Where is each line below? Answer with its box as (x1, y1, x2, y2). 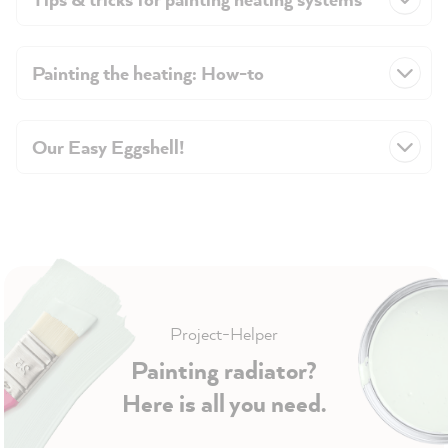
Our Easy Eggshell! (32, 134, 185, 160)
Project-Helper (170, 322, 278, 345)
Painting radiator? (131, 353, 317, 387)
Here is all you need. (122, 386, 326, 420)
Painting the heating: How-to (32, 60, 264, 86)
